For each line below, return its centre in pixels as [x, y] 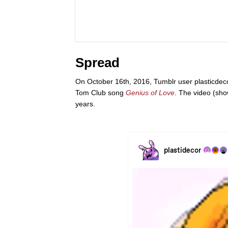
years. [85, 104]
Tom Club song [101, 92]
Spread [97, 62]
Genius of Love [150, 92]
